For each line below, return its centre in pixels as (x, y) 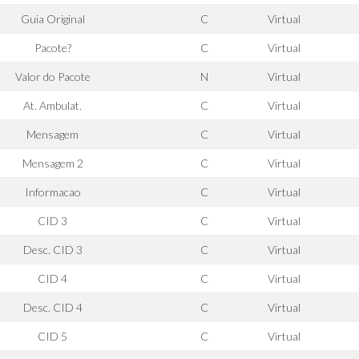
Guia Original (52, 19)
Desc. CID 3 (52, 250)
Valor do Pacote (52, 77)
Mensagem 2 (52, 163)
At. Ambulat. (52, 105)
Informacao (52, 192)
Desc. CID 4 (52, 307)
